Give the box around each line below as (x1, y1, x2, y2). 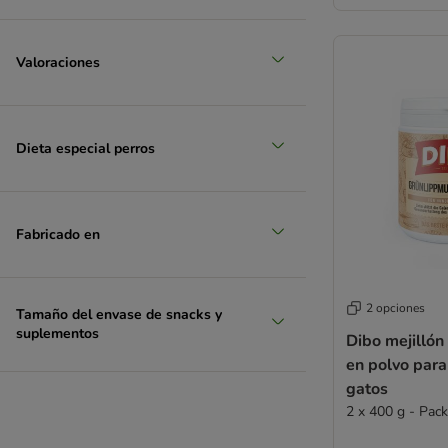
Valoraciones (16, 52, 100, 72)
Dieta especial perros (16, 138, 155, 158)
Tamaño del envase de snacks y (16, 305, 222, 324)
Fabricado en (16, 224, 100, 244)
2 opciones (366, 300, 425, 316)
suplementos (16, 324, 99, 343)
